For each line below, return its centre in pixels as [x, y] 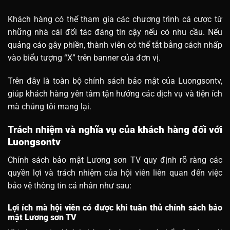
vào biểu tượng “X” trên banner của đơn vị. [84, 57]
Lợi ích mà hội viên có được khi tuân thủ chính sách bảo [115, 207]
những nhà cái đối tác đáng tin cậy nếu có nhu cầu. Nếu [115, 32]
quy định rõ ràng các [181, 160]
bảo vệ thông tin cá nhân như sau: [70, 185]
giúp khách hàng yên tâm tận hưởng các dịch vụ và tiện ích [115, 94]
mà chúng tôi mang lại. [50, 107]
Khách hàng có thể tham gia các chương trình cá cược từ [115, 19]
